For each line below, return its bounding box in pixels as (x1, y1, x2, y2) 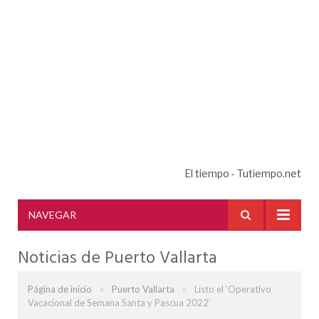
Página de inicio (28, 283, 92, 295)
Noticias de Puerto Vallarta (18, 245, 217, 272)
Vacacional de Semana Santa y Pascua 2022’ (28, 297, 211, 308)
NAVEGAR (28, 209, 76, 221)
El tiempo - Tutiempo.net (184, 167, 301, 179)
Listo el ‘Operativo (194, 283, 271, 295)
